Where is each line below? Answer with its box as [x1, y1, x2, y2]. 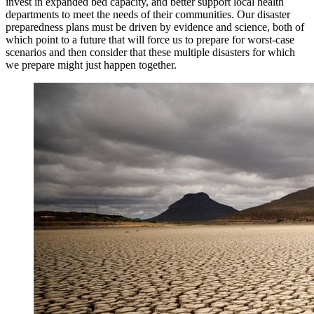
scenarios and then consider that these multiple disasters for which [6, 46, 295, 59]
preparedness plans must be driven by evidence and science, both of [6, 21, 304, 34]
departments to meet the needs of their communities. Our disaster [6, 8, 290, 21]
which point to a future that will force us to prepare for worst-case [6, 34, 294, 46]
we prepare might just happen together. [6, 59, 177, 71]
